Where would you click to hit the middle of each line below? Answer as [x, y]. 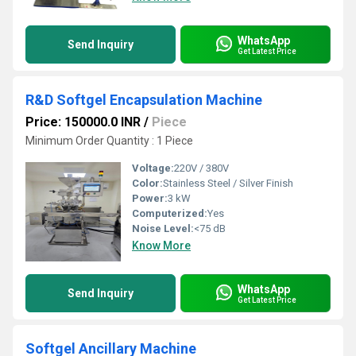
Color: [147, 183]
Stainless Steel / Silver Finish [228, 183]
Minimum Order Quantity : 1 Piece [109, 141]
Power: [150, 198]
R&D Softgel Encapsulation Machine [144, 100]
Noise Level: [163, 228]
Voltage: [153, 168]
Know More [161, 246]
